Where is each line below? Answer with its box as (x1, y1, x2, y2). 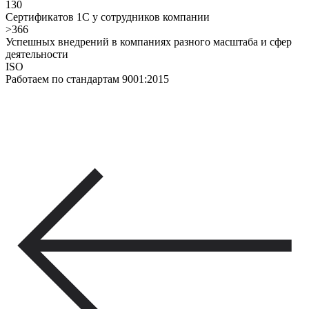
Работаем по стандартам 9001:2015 (6, 72, 169, 85)
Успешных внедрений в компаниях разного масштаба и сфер (6, 35, 292, 48)
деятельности (6, 48, 68, 60)
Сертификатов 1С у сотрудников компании (6, 10, 210, 23)
